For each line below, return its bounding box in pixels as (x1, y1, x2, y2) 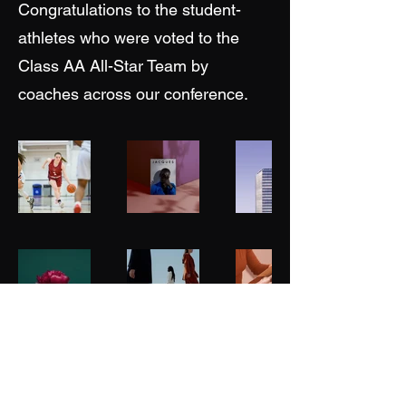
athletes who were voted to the (18, 28, 239, 47)
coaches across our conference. (18, 84, 248, 103)
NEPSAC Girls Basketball (43, 370, 246, 392)
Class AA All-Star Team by (18, 56, 208, 75)
